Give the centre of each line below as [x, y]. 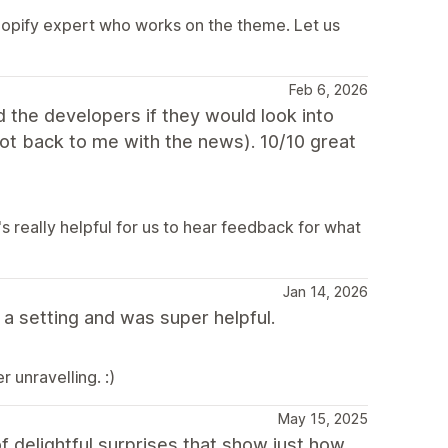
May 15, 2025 [323, 418]
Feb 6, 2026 [328, 89]
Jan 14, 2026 [325, 291]
